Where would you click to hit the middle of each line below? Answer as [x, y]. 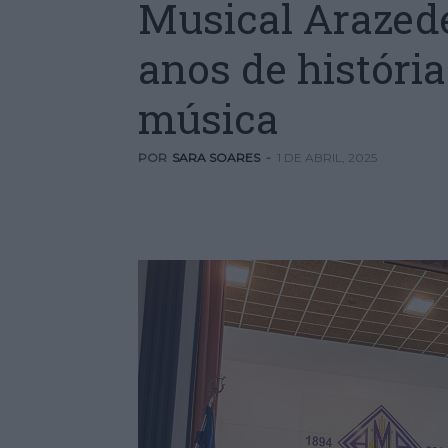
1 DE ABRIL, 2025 [327, 157]
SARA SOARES [216, 157]
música [208, 118]
